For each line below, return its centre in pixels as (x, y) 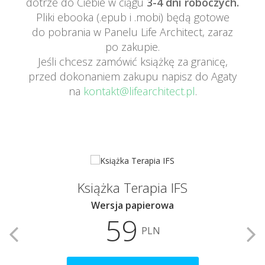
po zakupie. (132, 47)
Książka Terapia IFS (132, 188)
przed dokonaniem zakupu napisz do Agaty (132, 76)
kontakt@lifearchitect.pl (139, 91)
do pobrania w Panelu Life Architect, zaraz (132, 32)
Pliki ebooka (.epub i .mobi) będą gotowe (132, 17)
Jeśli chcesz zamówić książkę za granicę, (132, 62)
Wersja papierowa (132, 205)
